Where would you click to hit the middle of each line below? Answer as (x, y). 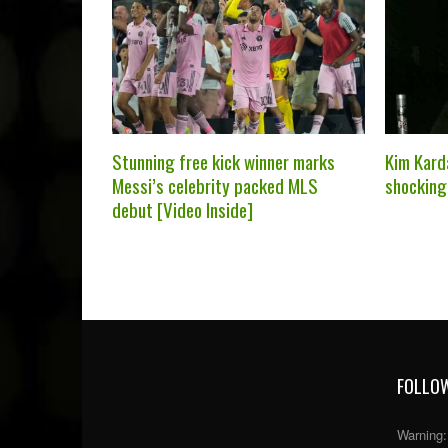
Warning (420, 434)
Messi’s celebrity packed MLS (215, 184)
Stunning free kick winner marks (223, 160)
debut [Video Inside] (182, 208)
